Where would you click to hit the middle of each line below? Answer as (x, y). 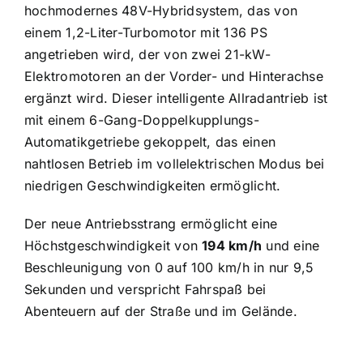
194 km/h (232, 245)
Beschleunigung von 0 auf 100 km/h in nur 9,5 (169, 267)
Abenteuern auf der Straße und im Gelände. (160, 311)
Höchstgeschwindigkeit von (113, 245)
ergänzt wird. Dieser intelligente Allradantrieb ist (176, 98)
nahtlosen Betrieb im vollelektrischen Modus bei (174, 163)
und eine (291, 245)
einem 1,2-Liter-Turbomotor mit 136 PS (145, 32)
